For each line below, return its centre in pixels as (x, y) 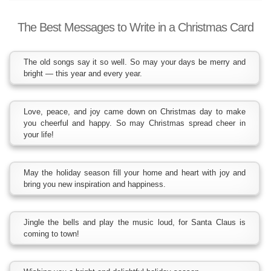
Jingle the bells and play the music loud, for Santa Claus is (135, 222)
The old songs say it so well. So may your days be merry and (135, 62)
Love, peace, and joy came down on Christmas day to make (135, 111)
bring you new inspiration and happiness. (95, 184)
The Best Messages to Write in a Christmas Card (135, 27)
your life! (39, 134)
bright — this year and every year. (83, 73)
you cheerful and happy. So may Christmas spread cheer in (135, 123)
